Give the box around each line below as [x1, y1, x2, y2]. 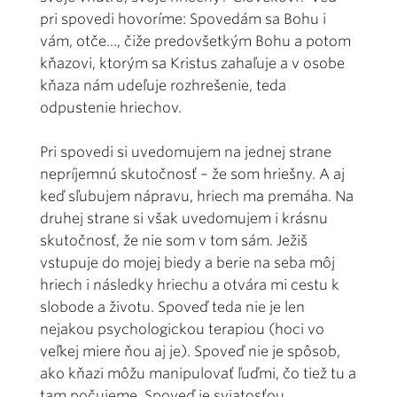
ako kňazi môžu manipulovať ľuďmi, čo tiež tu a [40, 365, 356, 383]
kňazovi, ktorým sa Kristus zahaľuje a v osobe [40, 55, 345, 73]
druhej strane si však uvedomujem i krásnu [40, 210, 328, 228]
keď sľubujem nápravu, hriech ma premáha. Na [40, 188, 354, 206]
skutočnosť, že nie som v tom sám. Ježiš [40, 232, 307, 250]
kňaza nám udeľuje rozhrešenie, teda [40, 77, 286, 95]
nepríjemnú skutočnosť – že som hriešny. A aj [40, 166, 345, 183]
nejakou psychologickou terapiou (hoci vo [40, 321, 324, 339]
